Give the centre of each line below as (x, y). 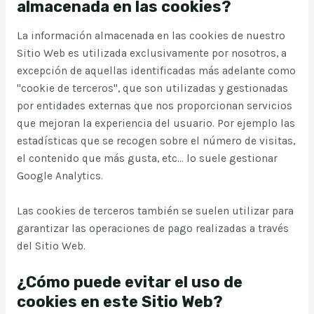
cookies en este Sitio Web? (120, 301)
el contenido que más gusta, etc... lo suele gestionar (147, 159)
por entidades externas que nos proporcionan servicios (154, 106)
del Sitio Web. (51, 246)
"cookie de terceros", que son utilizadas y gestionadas (152, 89)
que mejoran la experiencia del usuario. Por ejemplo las (156, 124)
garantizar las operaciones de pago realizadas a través (152, 229)
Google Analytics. (60, 176)
